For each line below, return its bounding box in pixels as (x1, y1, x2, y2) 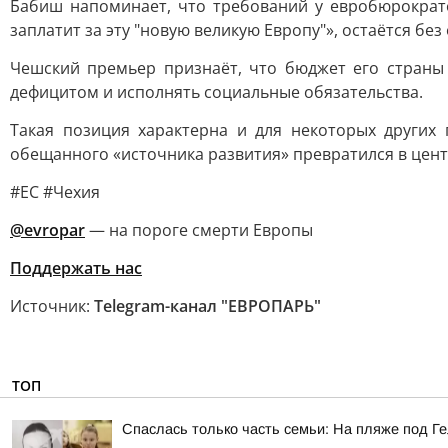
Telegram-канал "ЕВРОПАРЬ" (94, 295, 321, 317)
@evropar (10, 219, 85, 241)
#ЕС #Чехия (10, 181, 100, 203)
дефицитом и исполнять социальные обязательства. (10, 81, 423, 103)
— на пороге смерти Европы (85, 219, 313, 241)
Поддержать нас (10, 257, 142, 279)
